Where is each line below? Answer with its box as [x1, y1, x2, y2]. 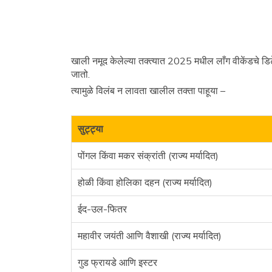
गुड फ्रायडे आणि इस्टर [78, 256, 157, 268]
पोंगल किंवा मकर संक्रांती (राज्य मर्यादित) [78, 149, 219, 161]
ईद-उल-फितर [78, 203, 127, 215]
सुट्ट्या [78, 123, 103, 135]
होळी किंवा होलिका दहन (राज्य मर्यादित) [78, 176, 212, 188]
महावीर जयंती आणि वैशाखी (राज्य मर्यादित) [78, 229, 222, 242]
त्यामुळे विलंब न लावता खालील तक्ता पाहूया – [71, 84, 225, 97]
